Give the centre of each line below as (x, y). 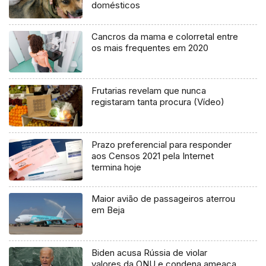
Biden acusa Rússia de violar (150, 252)
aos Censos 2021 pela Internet (153, 156)
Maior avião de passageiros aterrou (164, 198)
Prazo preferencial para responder (162, 144)
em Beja (108, 210)
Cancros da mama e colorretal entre (165, 36)
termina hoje (117, 167)
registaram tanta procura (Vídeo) (158, 102)
